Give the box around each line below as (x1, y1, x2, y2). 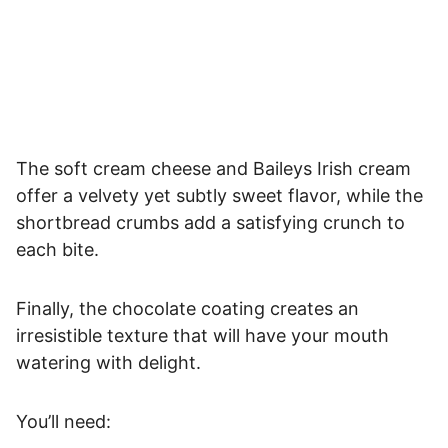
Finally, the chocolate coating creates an (16, 297, 359, 319)
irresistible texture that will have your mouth (16, 324, 389, 346)
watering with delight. (16, 351, 201, 373)
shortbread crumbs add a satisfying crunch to (16, 211, 405, 233)
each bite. (16, 238, 104, 260)
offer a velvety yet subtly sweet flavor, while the (16, 184, 423, 206)
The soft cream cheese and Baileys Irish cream (16, 157, 411, 179)
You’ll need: (16, 410, 111, 432)
